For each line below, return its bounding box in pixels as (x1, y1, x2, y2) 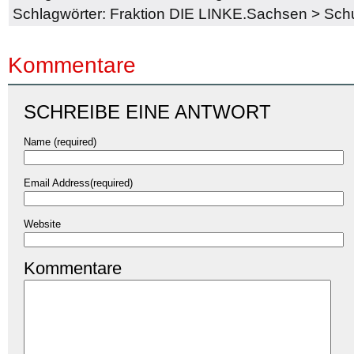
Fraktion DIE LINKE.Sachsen (110, 5, 307, 22)
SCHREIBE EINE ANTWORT (24, 101, 271, 122)
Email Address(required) (24, 176, 133, 189)
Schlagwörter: (13, 5, 110, 22)
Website (24, 217, 61, 230)
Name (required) (24, 135, 96, 148)
